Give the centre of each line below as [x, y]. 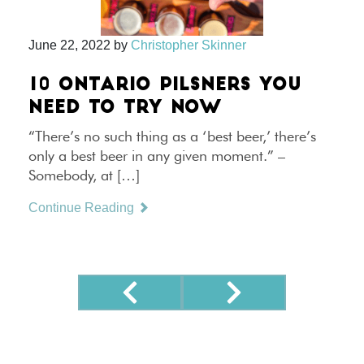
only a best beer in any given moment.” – [157, 156]
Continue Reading [83, 208]
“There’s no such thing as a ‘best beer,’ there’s [172, 136]
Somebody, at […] [84, 175]
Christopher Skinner [188, 45]
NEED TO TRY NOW [125, 108]
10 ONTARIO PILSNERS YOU [165, 86]
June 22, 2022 [69, 45]
